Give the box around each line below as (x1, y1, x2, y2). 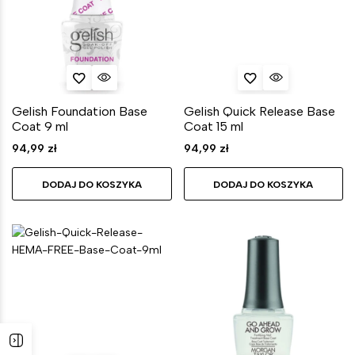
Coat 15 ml (183, 119, 243, 134)
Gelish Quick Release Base (183, 104, 335, 119)
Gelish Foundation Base (12, 104, 147, 119)
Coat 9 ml (12, 119, 68, 134)
